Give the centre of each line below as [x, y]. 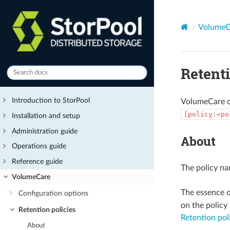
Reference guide [37, 161]
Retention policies [47, 209]
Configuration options [53, 194]
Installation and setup [46, 116]
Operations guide [39, 146]
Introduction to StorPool [51, 101]
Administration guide [45, 131]
